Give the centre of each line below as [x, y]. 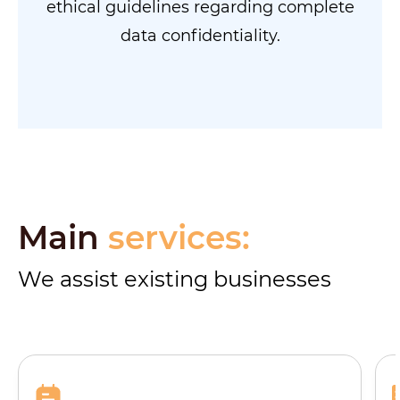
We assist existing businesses [175, 279]
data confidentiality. [200, 36]
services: [179, 238]
